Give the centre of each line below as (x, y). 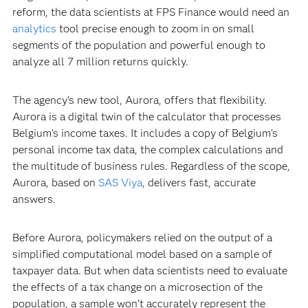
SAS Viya (120, 183)
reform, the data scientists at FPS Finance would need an (151, 12)
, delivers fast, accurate (199, 183)
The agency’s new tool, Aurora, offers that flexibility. (139, 100)
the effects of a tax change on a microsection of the (137, 287)
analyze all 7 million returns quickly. (100, 62)
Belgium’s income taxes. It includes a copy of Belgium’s (145, 133)
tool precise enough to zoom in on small (155, 29)
